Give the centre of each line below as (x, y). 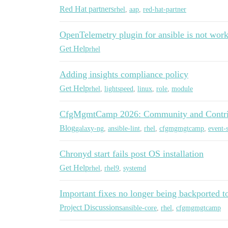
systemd (135, 168)
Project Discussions (91, 207)
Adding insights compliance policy (124, 74)
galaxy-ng (90, 128)
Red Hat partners (87, 9)
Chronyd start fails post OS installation (132, 154)
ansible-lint (124, 128)
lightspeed (119, 89)
